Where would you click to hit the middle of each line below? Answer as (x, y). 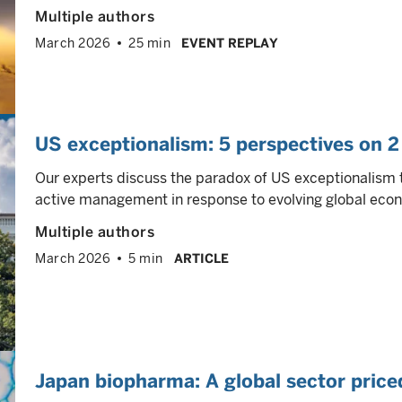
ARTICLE (201, 258)
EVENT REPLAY (230, 43)
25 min (149, 43)
